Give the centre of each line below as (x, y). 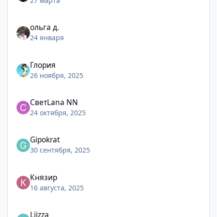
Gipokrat (45, 140)
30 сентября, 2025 (60, 150)
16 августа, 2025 (57, 187)
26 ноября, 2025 (57, 75)
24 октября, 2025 (58, 112)
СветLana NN (54, 102)
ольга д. (45, 28)
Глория (43, 65)
